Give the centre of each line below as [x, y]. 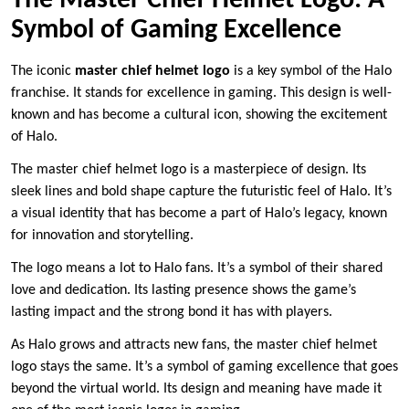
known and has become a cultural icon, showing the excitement [199, 115]
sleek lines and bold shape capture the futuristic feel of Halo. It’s [201, 191]
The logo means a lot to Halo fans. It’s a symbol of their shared [197, 268]
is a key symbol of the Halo [311, 71]
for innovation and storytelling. [102, 235]
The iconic [43, 71]
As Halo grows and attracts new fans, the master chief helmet [194, 345]
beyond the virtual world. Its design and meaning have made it [196, 388]
